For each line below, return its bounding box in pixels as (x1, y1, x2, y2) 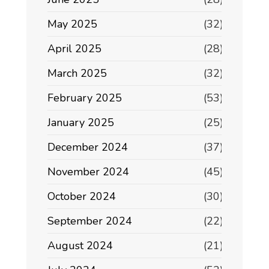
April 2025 (47, 41, 101, 56)
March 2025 (47, 66, 107, 81)
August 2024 (47, 238, 113, 253)
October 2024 (47, 189, 116, 204)
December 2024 (47, 140, 128, 155)
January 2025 (47, 115, 114, 130)
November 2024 (47, 165, 129, 180)
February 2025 (47, 91, 122, 106)
